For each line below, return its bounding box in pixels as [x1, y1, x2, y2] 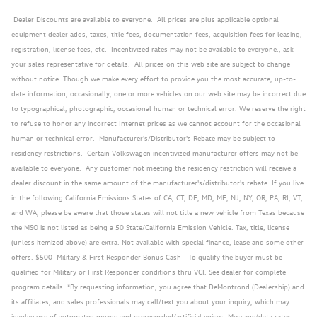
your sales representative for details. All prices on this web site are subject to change [11, 57, 290, 69]
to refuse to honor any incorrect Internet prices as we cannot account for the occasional [11, 117, 301, 128]
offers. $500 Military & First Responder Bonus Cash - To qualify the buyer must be [11, 250, 282, 262]
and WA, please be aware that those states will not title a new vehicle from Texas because [11, 206, 304, 217]
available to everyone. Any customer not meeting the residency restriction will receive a [11, 161, 296, 173]
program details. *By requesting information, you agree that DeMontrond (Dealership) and [11, 280, 304, 292]
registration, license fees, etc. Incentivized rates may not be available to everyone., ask [11, 42, 294, 54]
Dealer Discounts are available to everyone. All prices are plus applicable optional [11, 13, 279, 24]
